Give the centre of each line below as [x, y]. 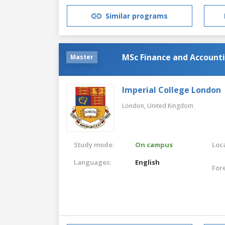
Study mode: [94, 144]
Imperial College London [172, 90]
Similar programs [137, 16]
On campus [154, 144]
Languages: [92, 162]
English [148, 162]
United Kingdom [170, 105]
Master [82, 57]
